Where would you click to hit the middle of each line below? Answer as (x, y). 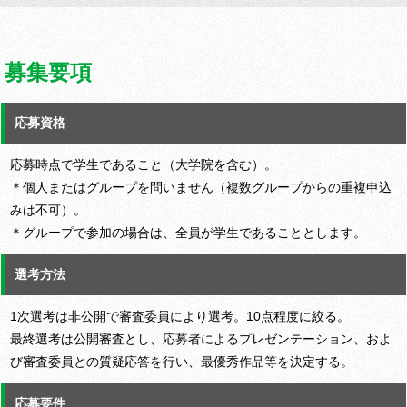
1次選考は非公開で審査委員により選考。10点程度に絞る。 (180, 317)
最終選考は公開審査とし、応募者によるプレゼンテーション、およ (201, 339)
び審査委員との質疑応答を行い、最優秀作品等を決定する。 (182, 362)
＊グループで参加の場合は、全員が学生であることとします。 (188, 233)
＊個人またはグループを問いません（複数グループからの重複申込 (201, 188)
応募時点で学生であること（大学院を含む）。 (144, 165)
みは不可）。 (48, 210)
